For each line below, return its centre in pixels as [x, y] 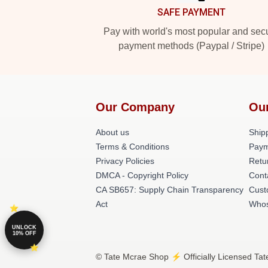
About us [112, 132]
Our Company [135, 107]
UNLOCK [24, 227]
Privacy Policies [125, 161]
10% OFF [24, 233]
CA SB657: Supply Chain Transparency [170, 190]
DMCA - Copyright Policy [142, 175]
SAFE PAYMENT [191, 12]
